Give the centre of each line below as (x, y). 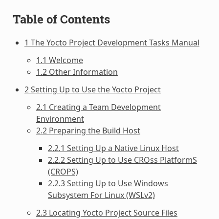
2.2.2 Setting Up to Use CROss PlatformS (122, 160)
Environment (60, 119)
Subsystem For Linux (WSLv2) (101, 195)
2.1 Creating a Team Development (98, 107)
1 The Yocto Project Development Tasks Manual (112, 42)
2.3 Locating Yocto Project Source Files (107, 212)
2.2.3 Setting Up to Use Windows (108, 183)
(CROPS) (63, 171)
